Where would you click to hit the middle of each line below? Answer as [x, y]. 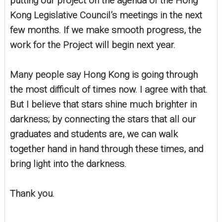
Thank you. [32, 194]
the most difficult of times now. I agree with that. [109, 90]
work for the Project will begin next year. [93, 45]
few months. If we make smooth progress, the [106, 30]
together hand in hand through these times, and [107, 149]
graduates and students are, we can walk [94, 134]
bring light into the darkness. [69, 164]
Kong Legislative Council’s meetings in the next [106, 15]
